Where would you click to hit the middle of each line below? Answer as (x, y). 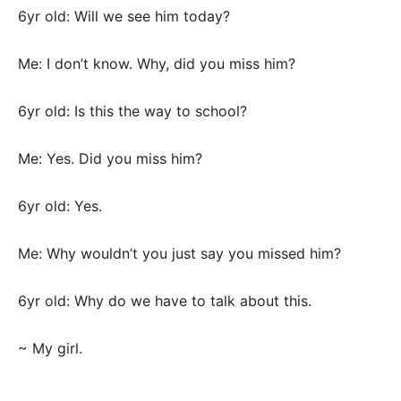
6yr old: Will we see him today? (124, 17)
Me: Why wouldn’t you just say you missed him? (179, 254)
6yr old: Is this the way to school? (132, 111)
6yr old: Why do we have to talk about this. (165, 301)
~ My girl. (50, 349)
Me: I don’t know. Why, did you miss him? (157, 64)
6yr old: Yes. (60, 206)
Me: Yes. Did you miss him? (110, 159)
